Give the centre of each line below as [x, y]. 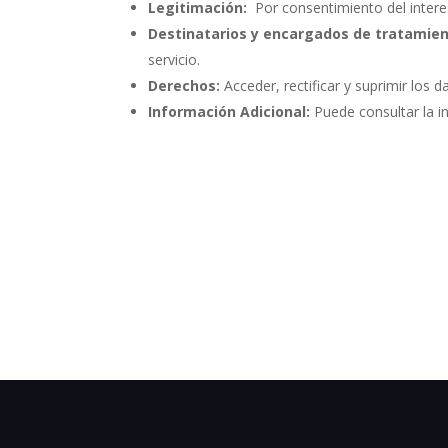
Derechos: [184, 85]
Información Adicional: [229, 111]
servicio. [174, 59]
